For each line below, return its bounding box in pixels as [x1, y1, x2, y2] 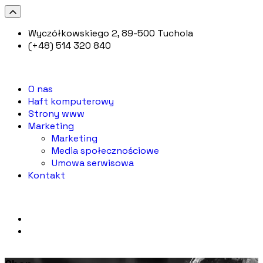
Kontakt [28, 169, 65, 181]
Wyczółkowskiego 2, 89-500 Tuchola [28, 27, 193, 39]
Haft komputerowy [28, 95, 114, 107]
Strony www [28, 107, 85, 120]
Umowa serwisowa [52, 157, 134, 169]
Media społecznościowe [52, 144, 159, 157]
